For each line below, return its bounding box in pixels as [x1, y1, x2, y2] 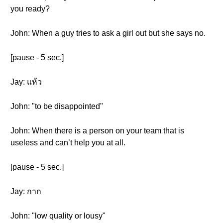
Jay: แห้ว [10, 78, 42, 86]
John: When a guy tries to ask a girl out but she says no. [10, 29, 206, 37]
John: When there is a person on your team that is [10, 126, 184, 135]
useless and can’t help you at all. [10, 138, 125, 147]
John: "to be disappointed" [10, 102, 103, 111]
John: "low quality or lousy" [10, 212, 106, 220]
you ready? [10, 4, 50, 13]
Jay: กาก [10, 187, 41, 196]
